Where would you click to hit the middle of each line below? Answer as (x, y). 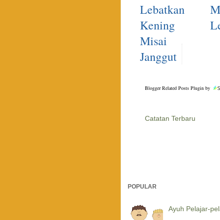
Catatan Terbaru (170, 119)
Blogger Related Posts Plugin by (178, 88)
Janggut (158, 57)
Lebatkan (162, 10)
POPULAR (142, 187)
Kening (157, 25)
